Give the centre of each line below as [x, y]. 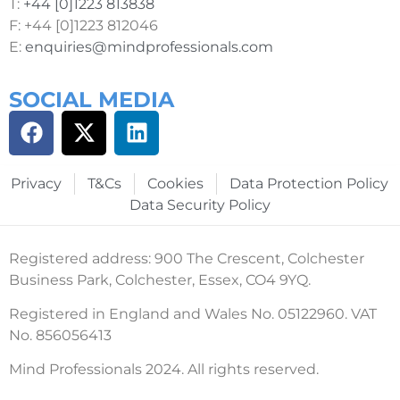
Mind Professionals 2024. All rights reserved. [164, 370]
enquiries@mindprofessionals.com [149, 47]
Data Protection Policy [309, 183]
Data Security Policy [200, 204]
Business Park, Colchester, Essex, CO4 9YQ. [160, 279]
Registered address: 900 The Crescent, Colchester [187, 258]
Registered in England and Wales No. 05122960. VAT [193, 314]
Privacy [36, 183]
